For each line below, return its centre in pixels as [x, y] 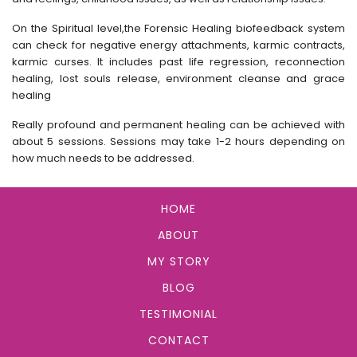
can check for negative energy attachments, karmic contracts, [178, 45]
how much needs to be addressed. [103, 159]
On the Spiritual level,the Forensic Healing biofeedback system [178, 29]
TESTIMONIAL [178, 314]
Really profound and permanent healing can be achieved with [178, 125]
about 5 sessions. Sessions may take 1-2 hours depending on [178, 142]
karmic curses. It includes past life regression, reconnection [178, 62]
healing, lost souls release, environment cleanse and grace [178, 79]
